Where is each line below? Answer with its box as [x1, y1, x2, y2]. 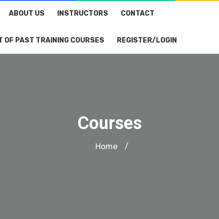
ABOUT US [9, 9, 44, 18]
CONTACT [121, 9, 154, 18]
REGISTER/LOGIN [117, 36, 177, 44]
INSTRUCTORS [57, 9, 108, 18]
